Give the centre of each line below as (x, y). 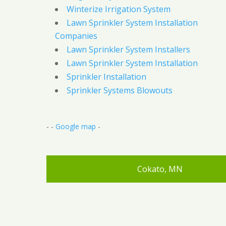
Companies (76, 36)
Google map (75, 127)
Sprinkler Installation (106, 77)
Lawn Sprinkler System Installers (128, 50)
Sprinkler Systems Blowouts (119, 91)
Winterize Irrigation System (118, 9)
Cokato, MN (160, 169)
